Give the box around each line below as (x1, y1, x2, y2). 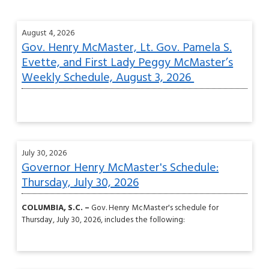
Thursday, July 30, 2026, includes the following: (22, 213, 187, 226)
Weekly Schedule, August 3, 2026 (22, 68, 195, 88)
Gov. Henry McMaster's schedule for (89, 201, 219, 214)
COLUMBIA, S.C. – (22, 201, 90, 214)
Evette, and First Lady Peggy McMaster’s (22, 53, 234, 73)
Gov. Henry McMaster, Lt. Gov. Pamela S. (22, 38, 232, 58)
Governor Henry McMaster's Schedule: (22, 159, 219, 178)
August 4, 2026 (22, 26, 75, 40)
